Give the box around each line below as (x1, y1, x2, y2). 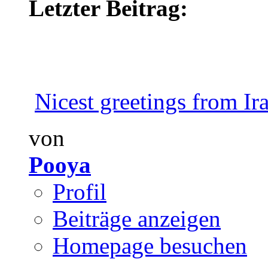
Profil (53, 179, 106, 205)
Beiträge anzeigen (53, 206, 221, 232)
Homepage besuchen (53, 233, 247, 259)
